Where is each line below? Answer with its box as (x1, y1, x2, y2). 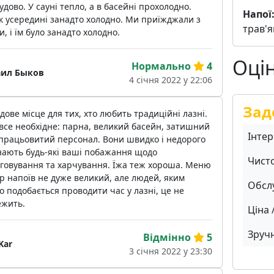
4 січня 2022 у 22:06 (128, 74, 212, 86)
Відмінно (143, 231, 191, 245)
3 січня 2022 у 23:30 (128, 245, 212, 257)
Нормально (131, 59, 191, 73)
